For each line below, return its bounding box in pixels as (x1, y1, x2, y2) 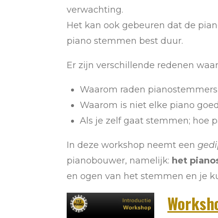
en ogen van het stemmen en (67, 170, 200, 182)
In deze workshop (67, 139, 147, 150)
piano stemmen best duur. (67, 35, 183, 46)
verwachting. (67, 4, 123, 15)
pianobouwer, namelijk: (67, 155, 172, 166)
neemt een (147, 139, 195, 150)
